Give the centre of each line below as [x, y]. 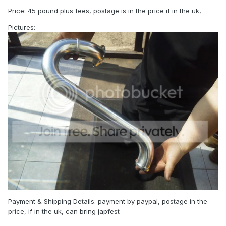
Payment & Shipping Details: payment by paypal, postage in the [108, 202]
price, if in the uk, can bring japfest [64, 212]
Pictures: [22, 27]
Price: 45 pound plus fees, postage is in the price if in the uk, [105, 11]
